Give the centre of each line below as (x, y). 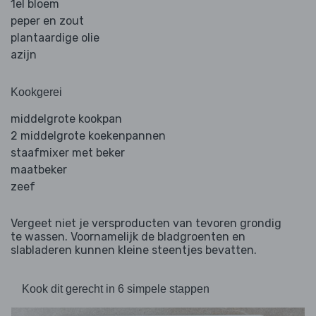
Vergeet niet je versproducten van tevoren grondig (146, 224)
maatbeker (39, 170)
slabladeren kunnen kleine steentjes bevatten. (134, 250)
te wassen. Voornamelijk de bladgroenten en (128, 237)
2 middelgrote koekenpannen (88, 136)
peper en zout (47, 21)
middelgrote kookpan (66, 119)
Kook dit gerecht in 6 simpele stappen (116, 289)
